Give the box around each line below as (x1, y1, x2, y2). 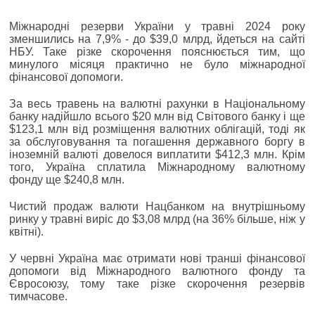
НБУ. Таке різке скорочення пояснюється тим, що (9, 45, 305, 58)
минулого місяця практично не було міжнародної (9, 58, 305, 70)
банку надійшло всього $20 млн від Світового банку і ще (9, 110, 305, 122)
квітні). (9, 225, 44, 238)
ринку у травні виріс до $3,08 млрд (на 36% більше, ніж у (9, 212, 305, 225)
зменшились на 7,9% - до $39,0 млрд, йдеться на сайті (9, 32, 305, 45)
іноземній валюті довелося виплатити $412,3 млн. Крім (9, 148, 305, 160)
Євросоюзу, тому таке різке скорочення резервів (9, 277, 305, 290)
